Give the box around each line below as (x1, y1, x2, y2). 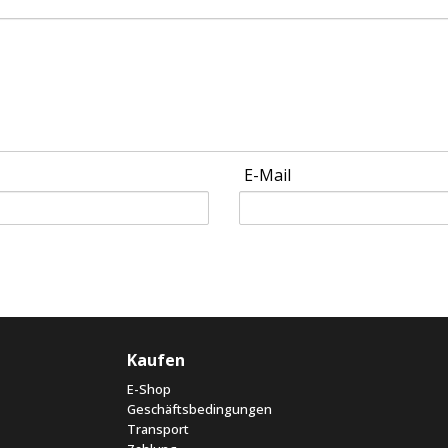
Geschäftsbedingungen (127, 400, 272, 419)
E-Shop (127, 380, 171, 399)
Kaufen (127, 349, 185, 372)
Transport (127, 420, 189, 439)
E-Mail (244, 164, 291, 187)
